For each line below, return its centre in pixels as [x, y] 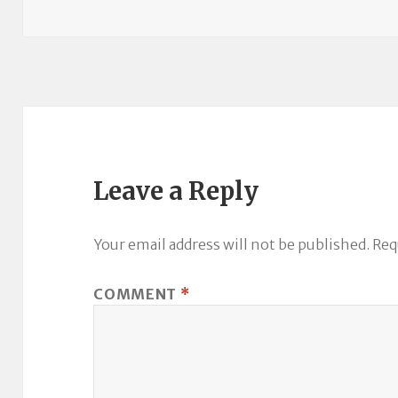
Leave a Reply [176, 191]
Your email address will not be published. [232, 245]
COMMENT [137, 295]
